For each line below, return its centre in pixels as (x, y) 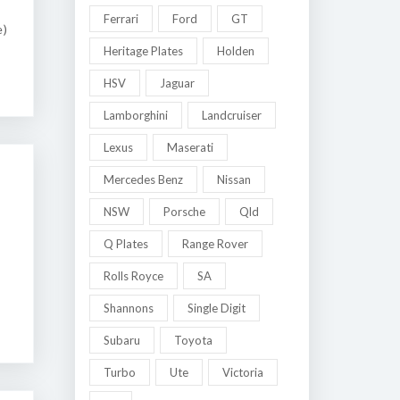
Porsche (184, 212)
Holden (235, 51)
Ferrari (121, 19)
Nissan (233, 179)
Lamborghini (135, 115)
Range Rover (215, 244)
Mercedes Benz (143, 179)
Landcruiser (231, 115)
